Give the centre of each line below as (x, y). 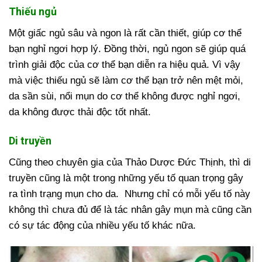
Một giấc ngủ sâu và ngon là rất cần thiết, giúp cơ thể (125, 33)
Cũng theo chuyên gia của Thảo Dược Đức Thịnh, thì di (130, 163)
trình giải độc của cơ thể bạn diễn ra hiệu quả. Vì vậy (125, 65)
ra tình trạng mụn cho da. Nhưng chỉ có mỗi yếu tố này (130, 194)
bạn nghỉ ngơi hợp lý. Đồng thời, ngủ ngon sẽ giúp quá (127, 49)
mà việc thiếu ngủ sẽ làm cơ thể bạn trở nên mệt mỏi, (126, 81)
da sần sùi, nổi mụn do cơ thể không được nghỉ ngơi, (125, 96)
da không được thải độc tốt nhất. (80, 112)
